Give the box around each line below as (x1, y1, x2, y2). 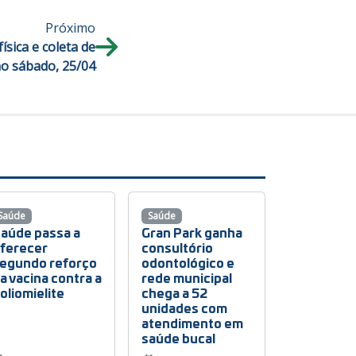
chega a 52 (141, 283, 208, 302)
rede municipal (141, 268, 233, 287)
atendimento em (141, 313, 244, 332)
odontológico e (141, 253, 235, 272)
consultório (141, 238, 214, 257)
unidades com (141, 298, 228, 317)
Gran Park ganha (141, 222, 243, 242)
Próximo (45, 19, 95, 37)
